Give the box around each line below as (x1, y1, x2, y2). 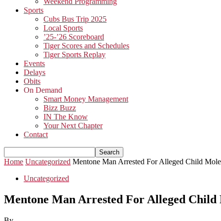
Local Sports (43, 24, 83, 32)
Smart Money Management (43, 95, 128, 103)
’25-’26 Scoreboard (43, 33, 104, 41)
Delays (24, 68, 45, 76)
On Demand (24, 86, 62, 94)
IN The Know (43, 112, 88, 121)
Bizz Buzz (43, 104, 76, 112)
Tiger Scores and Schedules (43, 41, 129, 50)
